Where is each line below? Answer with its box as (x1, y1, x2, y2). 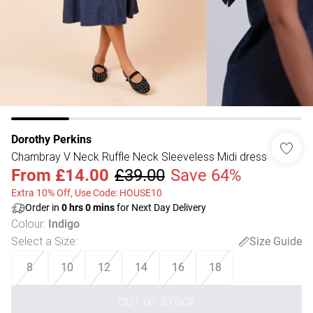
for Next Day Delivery (115, 202, 206, 213)
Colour (11, 217, 43, 231)
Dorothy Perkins (11, 133, 92, 146)
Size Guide (249, 234, 302, 248)
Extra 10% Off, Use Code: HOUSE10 (11, 187, 162, 198)
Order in (25, 202, 61, 213)
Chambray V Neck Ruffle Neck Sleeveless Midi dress (11, 150, 267, 163)
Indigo (48, 217, 80, 231)
